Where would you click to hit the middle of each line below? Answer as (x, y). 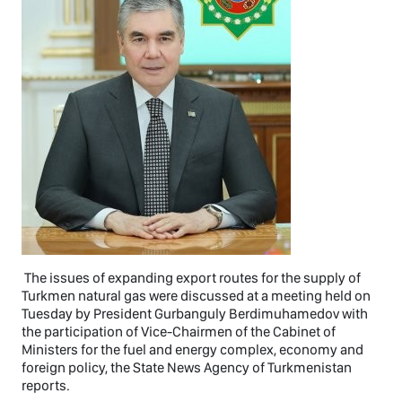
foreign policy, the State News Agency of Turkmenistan (187, 367)
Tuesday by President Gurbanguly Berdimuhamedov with (195, 313)
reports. (46, 385)
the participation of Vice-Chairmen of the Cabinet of (179, 331)
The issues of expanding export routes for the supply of (191, 277)
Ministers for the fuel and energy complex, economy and (192, 349)
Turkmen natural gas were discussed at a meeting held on (196, 295)
